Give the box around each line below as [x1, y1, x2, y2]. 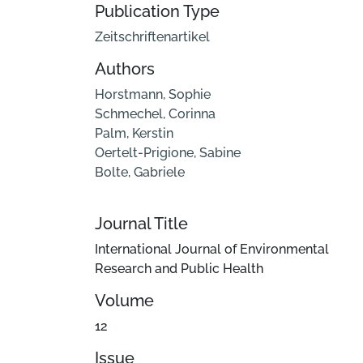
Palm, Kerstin [95, 126, 173, 142]
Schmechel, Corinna [95, 106, 216, 122]
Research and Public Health [95, 261, 263, 277]
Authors [95, 59, 155, 79]
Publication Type [95, 2, 220, 22]
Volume [95, 291, 154, 311]
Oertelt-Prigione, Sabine [95, 145, 241, 161]
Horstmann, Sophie [95, 87, 211, 103]
